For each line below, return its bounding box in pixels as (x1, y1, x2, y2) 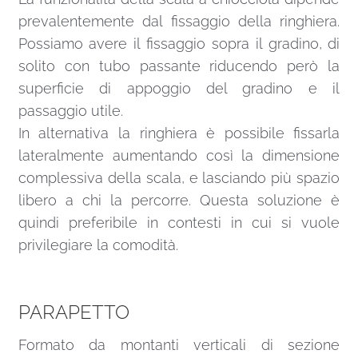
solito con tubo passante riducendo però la (18, 58, 340, 75)
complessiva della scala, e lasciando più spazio (18, 169, 340, 187)
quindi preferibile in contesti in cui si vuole (18, 214, 340, 232)
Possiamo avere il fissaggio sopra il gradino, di (18, 35, 340, 53)
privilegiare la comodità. (18, 237, 178, 254)
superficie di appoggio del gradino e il (18, 80, 340, 97)
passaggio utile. (18, 102, 123, 120)
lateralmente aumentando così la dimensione (18, 147, 340, 165)
